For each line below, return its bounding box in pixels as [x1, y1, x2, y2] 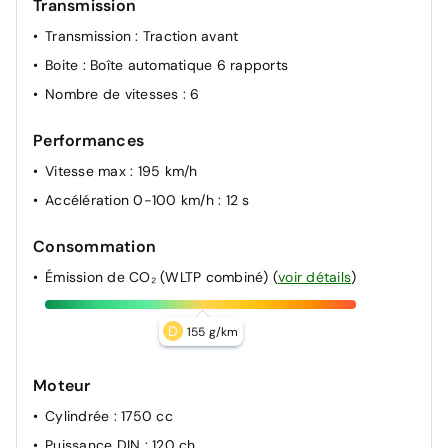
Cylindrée [45, 406, 114, 425]
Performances [33, 129, 144, 151]
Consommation [33, 235, 156, 257]
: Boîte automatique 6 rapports [82, 55, 288, 74]
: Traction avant [135, 26, 239, 45]
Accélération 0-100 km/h [45, 190, 218, 209]
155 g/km [186, 323, 239, 340]
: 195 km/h [130, 161, 198, 180]
